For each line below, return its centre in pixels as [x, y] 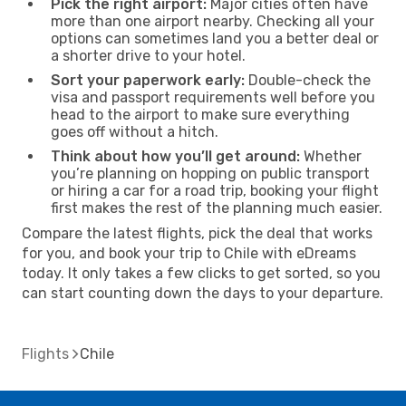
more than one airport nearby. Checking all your [213, 21]
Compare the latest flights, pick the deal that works [197, 233]
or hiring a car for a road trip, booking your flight [215, 190]
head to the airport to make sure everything [200, 114]
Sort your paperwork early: [148, 80]
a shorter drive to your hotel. [148, 55]
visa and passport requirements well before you [213, 97]
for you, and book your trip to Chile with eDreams [189, 253]
